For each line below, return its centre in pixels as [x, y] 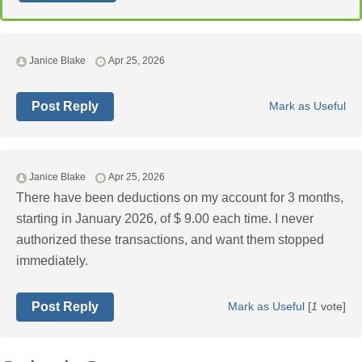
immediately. [52, 261]
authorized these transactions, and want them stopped [170, 240]
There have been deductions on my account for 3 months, [180, 198]
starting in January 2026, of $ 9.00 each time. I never [165, 219]
